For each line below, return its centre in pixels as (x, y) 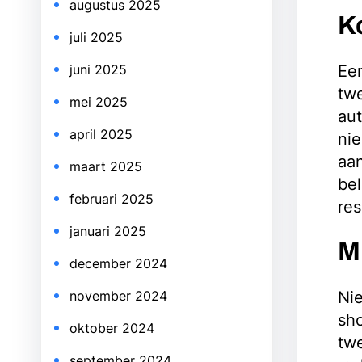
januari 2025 (108, 231)
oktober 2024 (112, 328)
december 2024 (118, 263)
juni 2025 (98, 69)
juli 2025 (96, 37)
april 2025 (101, 134)
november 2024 (118, 296)
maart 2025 (106, 166)
